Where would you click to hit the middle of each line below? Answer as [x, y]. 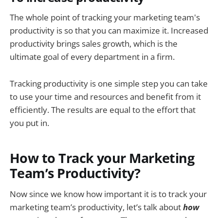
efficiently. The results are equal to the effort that [103, 109]
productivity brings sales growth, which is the [94, 44]
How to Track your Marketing [102, 158]
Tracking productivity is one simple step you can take [109, 83]
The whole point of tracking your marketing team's [105, 18]
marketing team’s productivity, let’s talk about [96, 207]
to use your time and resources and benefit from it [105, 96]
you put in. [29, 123]
